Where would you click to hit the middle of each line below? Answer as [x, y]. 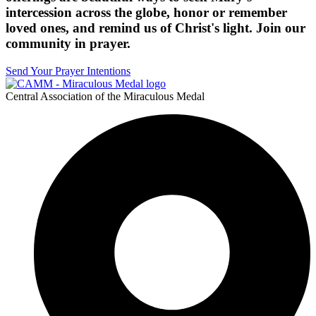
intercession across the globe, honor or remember [146, 12]
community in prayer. [68, 43]
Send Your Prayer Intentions [68, 71]
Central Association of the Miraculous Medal [105, 96]
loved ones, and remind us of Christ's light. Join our [156, 28]
